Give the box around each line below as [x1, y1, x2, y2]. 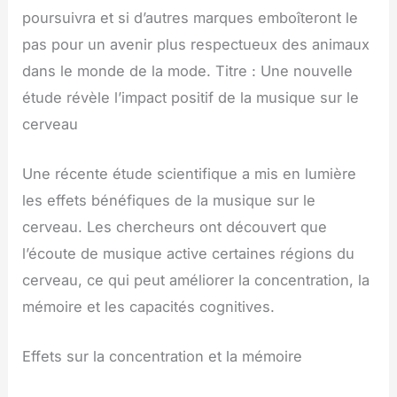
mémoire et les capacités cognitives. [22, 297, 276, 315]
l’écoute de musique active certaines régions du [22, 244, 355, 262]
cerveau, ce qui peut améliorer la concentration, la [22, 270, 370, 289]
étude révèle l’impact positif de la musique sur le [22, 88, 360, 106]
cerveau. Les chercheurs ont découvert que [22, 217, 328, 236]
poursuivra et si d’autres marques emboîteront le [22, 8, 359, 27]
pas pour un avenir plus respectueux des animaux [22, 35, 370, 53]
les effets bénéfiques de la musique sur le [22, 191, 316, 209]
